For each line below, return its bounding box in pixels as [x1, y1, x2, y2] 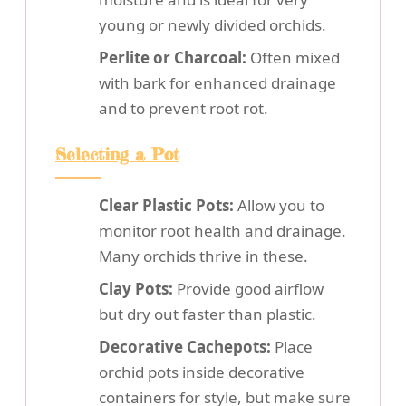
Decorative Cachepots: [99, 336, 271, 358]
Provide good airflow [173, 278, 324, 300]
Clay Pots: [99, 278, 173, 300]
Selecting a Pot [55, 143, 179, 166]
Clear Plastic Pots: [99, 195, 234, 217]
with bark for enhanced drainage [99, 72, 336, 94]
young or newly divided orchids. [99, 14, 326, 36]
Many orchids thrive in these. [99, 246, 308, 267]
